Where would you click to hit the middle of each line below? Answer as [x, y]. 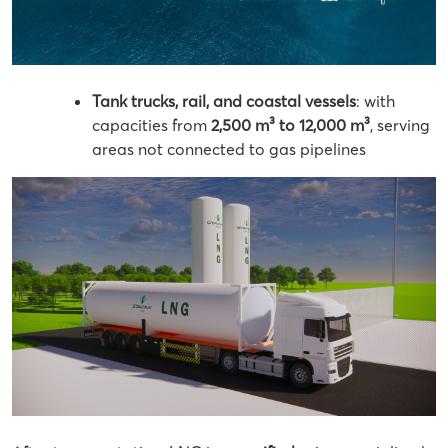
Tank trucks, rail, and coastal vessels [224, 101]
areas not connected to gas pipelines [229, 149]
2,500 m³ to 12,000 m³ [290, 125]
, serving [400, 125]
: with [375, 101]
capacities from [151, 125]
